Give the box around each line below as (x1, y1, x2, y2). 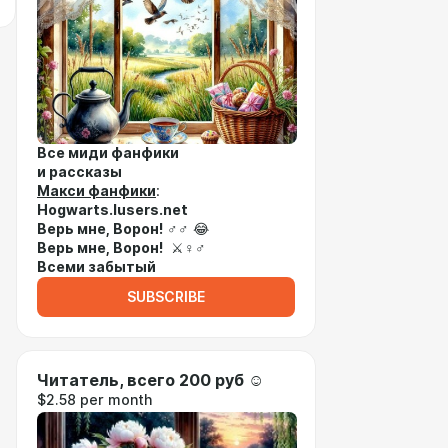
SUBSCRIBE (127, 289, 205, 305)
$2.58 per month (37, 392, 152, 408)
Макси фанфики (37, 183, 156, 199)
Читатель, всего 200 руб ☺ (37, 371, 264, 390)
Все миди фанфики (37, 145, 179, 161)
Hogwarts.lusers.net (37, 202, 188, 218)
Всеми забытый (37, 259, 156, 275)
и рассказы (37, 164, 122, 180)
